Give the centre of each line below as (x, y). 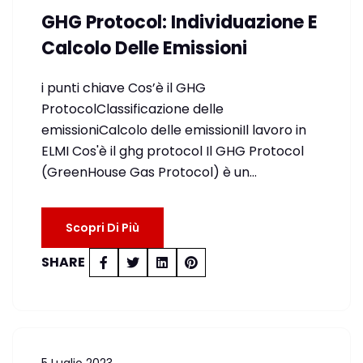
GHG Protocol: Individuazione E (179, 22)
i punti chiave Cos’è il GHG (124, 88)
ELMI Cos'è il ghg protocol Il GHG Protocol (173, 151)
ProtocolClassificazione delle (132, 109)
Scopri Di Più (102, 228)
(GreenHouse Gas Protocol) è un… (149, 172)
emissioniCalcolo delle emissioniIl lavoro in (174, 130)
